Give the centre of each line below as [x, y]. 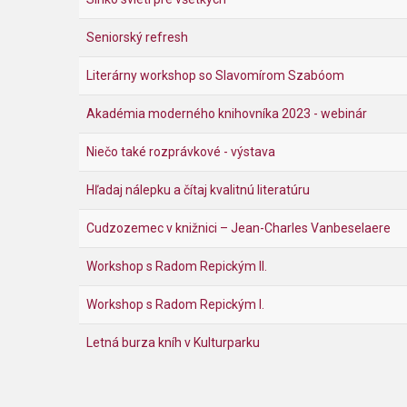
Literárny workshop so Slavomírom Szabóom [215, 75]
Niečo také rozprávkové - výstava [181, 152]
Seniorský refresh [137, 37]
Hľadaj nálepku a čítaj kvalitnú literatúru [198, 190]
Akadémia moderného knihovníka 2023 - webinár [227, 114]
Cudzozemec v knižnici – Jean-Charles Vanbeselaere [238, 228]
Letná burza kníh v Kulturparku [173, 342]
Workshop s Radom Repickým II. [177, 266]
